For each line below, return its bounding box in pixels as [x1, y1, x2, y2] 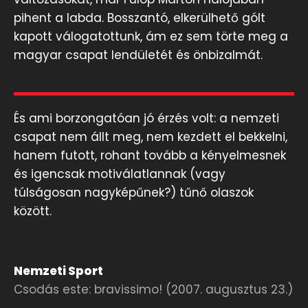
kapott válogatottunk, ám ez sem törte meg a [14, 28, 288, 45]
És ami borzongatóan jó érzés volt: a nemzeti [14, 110, 279, 127]
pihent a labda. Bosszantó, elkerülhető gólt [14, 10, 265, 27]
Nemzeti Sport [14, 263, 103, 280]
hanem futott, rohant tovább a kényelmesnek [14, 147, 286, 164]
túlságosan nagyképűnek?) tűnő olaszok [14, 184, 254, 201]
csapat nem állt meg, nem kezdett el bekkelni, [14, 129, 287, 146]
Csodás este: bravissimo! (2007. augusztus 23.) [14, 281, 293, 298]
